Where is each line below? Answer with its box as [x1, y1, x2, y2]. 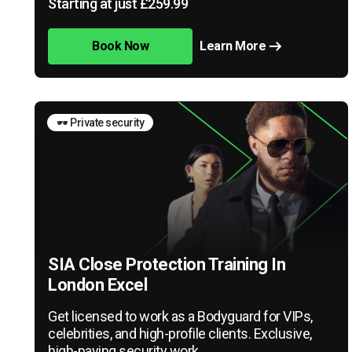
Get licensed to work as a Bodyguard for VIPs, [48, 307, 313, 324]
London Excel [48, 274, 147, 295]
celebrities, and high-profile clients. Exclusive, [48, 324, 312, 342]
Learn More [200, 38, 266, 53]
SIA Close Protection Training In [48, 254, 285, 274]
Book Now [92, 38, 149, 53]
